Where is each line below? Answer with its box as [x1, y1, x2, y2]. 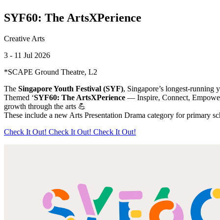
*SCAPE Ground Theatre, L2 [4, 67, 97, 76]
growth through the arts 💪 [4, 102, 86, 110]
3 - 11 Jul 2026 [4, 51, 50, 59]
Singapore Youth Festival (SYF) [18, 84, 123, 93]
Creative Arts [4, 34, 45, 43]
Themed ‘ [4, 93, 34, 102]
